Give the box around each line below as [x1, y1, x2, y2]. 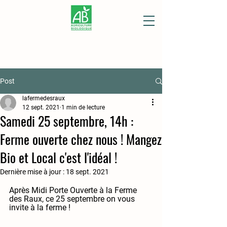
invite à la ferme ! [9, 203, 70, 212]
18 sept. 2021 [66, 168, 109, 176]
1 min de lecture [61, 104, 105, 111]
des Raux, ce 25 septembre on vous [9, 194, 137, 204]
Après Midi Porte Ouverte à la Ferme [9, 185, 139, 195]
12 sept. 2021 [22, 104, 60, 111]
